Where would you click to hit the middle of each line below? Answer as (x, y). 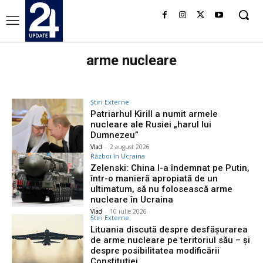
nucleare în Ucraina (132, 199)
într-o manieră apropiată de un (154, 178)
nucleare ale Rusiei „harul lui (151, 125)
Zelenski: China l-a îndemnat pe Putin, (170, 168)
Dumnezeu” (115, 135)
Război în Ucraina (118, 156)
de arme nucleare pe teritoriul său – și (171, 240)
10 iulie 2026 (129, 211)
